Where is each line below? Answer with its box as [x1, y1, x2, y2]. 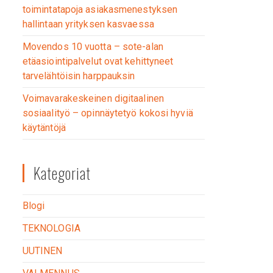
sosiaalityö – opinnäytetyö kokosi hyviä [22, 107, 193, 119]
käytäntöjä [22, 122, 66, 133]
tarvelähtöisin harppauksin [22, 70, 135, 82]
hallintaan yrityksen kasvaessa [22, 18, 154, 30]
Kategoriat [33, 161, 91, 184]
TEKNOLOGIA [22, 222, 80, 234]
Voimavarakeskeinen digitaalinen [22, 93, 164, 104]
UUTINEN [22, 245, 63, 257]
